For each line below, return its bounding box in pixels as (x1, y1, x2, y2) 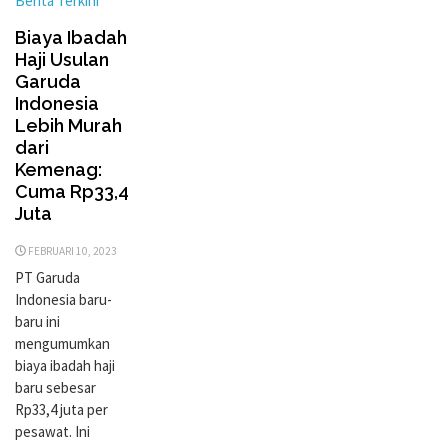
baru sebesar (15, 377, 96, 397)
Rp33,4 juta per (15, 399, 108, 419)
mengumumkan (15, 333, 110, 353)
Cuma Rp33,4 (15, 180, 129, 202)
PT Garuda (15, 267, 80, 287)
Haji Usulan (15, 48, 109, 70)
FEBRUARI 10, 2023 (28, 243, 118, 258)
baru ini (15, 311, 60, 331)
